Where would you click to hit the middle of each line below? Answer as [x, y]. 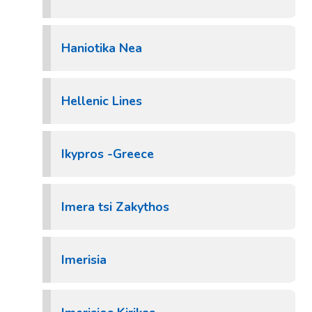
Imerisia [84, 260]
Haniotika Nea [102, 48]
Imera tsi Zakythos [115, 207]
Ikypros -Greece [108, 154]
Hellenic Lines [102, 101]
